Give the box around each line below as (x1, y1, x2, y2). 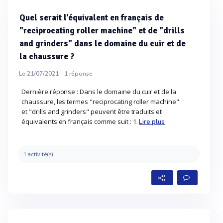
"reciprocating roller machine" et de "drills (19, 25, 185, 36)
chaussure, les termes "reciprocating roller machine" (21, 97, 179, 106)
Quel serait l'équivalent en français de (19, 12, 164, 23)
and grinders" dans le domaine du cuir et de (19, 38, 186, 49)
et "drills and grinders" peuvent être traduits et (21, 107, 162, 116)
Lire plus (139, 117, 165, 126)
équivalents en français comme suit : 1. (21, 117, 139, 126)
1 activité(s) (23, 150, 53, 158)
